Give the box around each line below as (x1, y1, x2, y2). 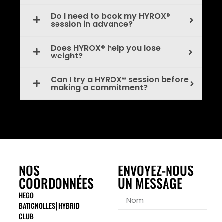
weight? (51, 50, 83, 62)
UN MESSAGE (118, 173, 183, 193)
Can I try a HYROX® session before (51, 74, 189, 86)
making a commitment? (51, 82, 148, 94)
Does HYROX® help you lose (51, 42, 161, 54)
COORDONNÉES (19, 173, 94, 193)
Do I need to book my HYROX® (51, 10, 170, 22)
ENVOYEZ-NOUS (118, 161, 194, 180)
